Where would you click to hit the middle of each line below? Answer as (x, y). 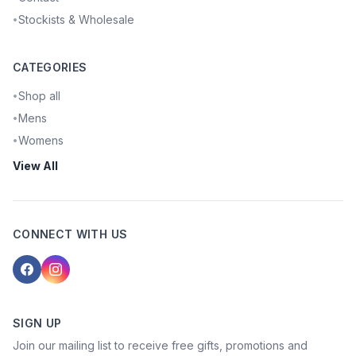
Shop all (39, 96)
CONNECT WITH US (70, 234)
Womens (41, 140)
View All (35, 166)
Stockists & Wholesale (76, 19)
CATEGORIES (50, 67)
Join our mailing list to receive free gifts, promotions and (160, 345)
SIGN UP (37, 323)
